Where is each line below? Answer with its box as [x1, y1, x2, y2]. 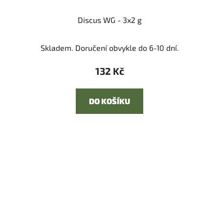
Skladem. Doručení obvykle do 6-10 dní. [40, 43, 179, 53]
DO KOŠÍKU [89, 96, 130, 106]
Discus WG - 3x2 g [77, 15, 142, 25]
